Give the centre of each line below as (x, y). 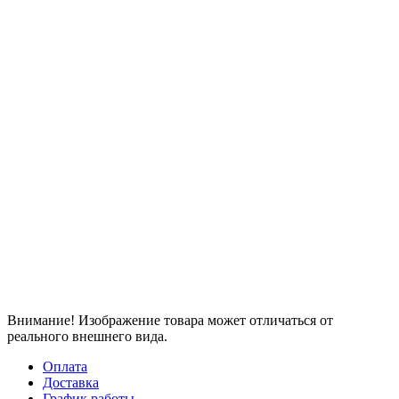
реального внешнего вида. (87, 336)
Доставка (71, 382)
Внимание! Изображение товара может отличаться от (170, 320)
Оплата (65, 366)
